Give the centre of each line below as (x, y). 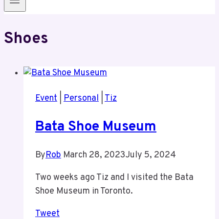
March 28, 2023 (94, 155)
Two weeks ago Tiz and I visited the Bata (114, 178)
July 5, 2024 (151, 155)
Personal (81, 98)
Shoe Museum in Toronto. (84, 192)
